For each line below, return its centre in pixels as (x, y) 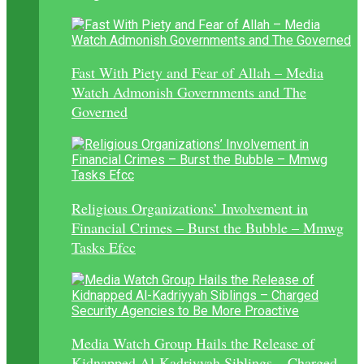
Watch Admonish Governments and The (189, 92)
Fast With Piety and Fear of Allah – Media (197, 73)
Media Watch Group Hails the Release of (193, 343)
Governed (100, 112)
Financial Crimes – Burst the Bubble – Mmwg (208, 227)
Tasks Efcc (104, 247)
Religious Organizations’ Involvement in (190, 208)
